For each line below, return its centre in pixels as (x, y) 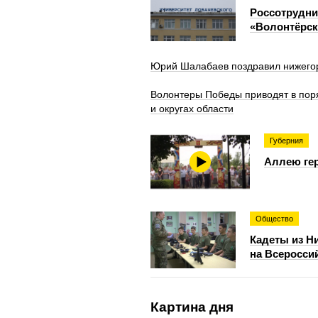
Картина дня (192, 307)
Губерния (286, 141)
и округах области (192, 109)
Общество (274, 219)
